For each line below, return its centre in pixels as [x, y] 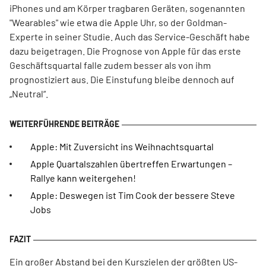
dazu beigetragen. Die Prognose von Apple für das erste [125, 51]
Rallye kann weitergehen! [83, 178]
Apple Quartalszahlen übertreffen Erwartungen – [131, 164]
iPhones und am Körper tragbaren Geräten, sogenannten [127, 8]
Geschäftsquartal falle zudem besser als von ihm [110, 65]
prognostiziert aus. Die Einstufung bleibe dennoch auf [122, 79]
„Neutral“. [29, 94]
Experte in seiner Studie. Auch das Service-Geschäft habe [130, 37]
